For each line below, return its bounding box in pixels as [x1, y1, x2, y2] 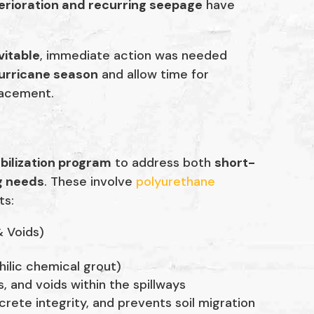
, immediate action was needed [40, 47, 228, 64]
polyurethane [136, 173, 216, 191]
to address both [111, 154, 215, 172]
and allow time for [98, 66, 210, 83]
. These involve [44, 173, 137, 191]
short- [214, 154, 256, 172]
